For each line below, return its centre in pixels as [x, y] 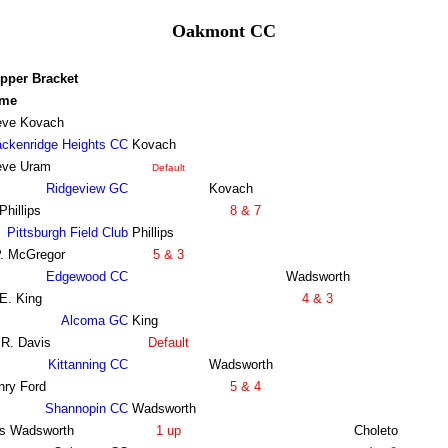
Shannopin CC [86, 409]
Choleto [375, 431]
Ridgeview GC [86, 189]
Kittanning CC [87, 365]
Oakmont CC [224, 30]
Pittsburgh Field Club [67, 233]
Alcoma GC [94, 321]
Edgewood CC [86, 277]
